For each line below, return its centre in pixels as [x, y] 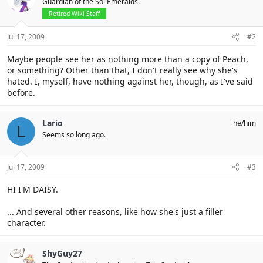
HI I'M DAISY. [33, 189]
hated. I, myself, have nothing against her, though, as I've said [130, 81]
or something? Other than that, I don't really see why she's [122, 70]
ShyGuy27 [62, 253]
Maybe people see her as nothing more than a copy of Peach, [128, 59]
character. [26, 223]
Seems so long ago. [74, 135]
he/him [245, 123]
